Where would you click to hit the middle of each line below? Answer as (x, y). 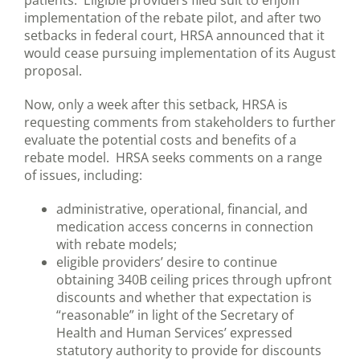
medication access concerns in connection (185, 227)
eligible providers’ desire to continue (167, 262)
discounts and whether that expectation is (184, 298)
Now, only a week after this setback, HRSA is (156, 105)
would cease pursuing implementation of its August (180, 53)
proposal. (53, 71)
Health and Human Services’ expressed (174, 333)
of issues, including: (83, 176)
